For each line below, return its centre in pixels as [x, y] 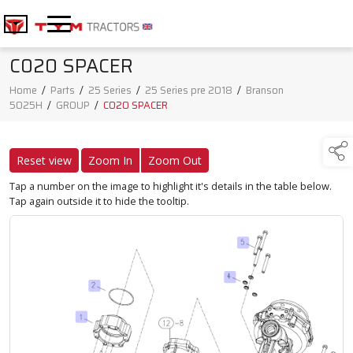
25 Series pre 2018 [189, 91]
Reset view [44, 161]
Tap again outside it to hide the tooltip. [99, 201]
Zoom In [110, 161]
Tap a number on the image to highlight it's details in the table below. [171, 186]
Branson [265, 91]
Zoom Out [175, 161]
